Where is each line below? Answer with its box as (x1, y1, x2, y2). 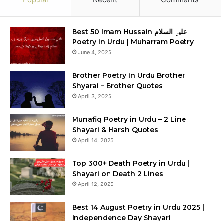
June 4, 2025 (78, 48, 111, 56)
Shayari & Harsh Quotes (72, 125, 158, 134)
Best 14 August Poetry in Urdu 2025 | (72, 202, 204, 212)
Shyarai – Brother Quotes (72, 81, 163, 90)
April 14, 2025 (78, 136, 114, 144)
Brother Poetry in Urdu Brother (72, 71, 185, 80)
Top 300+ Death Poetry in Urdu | (72, 158, 189, 168)
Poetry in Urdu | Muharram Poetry (72, 37, 194, 46)
